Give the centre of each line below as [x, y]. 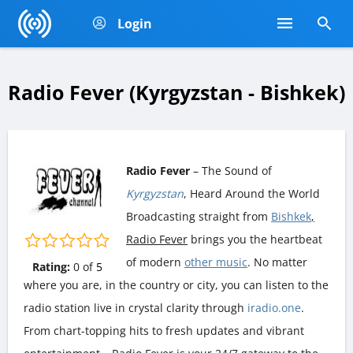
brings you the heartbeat [255, 239]
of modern [155, 262]
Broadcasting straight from [199, 216]
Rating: [51, 266]
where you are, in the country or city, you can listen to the [176, 284]
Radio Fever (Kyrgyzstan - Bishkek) [176, 92]
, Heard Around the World [252, 193]
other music [216, 262]
